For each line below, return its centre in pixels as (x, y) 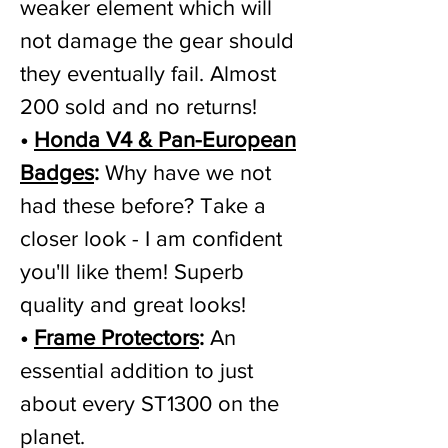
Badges (57, 172)
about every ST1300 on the (149, 403)
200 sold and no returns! (138, 106)
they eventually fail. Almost (148, 73)
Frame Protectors (116, 337)
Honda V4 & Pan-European (165, 139)
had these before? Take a (143, 205)
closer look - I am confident (151, 238)
